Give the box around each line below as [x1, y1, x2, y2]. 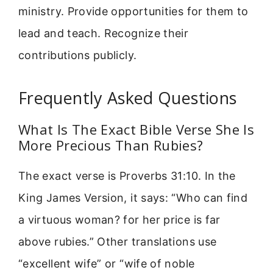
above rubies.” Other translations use [18, 235, 217, 248]
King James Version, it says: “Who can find [18, 191, 248, 204]
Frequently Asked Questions [18, 86, 237, 109]
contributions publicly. [18, 49, 137, 62]
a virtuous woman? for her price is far [18, 213, 221, 226]
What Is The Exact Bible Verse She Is [18, 119, 254, 138]
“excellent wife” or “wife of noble [18, 257, 195, 270]
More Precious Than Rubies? [18, 135, 204, 154]
